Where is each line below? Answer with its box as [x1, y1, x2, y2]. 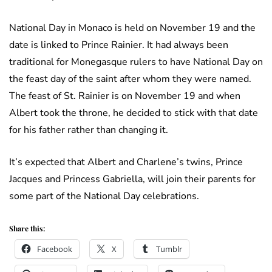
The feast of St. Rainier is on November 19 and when [9, 89, 240, 103]
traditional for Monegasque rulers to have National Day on [9, 55, 263, 69]
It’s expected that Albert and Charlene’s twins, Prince [9, 155, 243, 169]
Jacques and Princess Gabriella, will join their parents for [9, 172, 256, 186]
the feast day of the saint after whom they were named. [9, 72, 251, 86]
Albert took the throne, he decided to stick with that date [9, 106, 258, 120]
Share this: [9, 223, 45, 234]
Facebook [37, 243, 72, 255]
